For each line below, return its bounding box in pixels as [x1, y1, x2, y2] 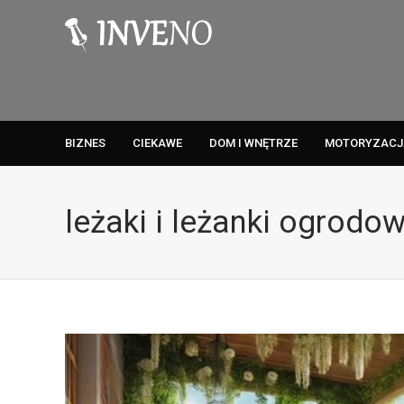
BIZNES [65, 136, 106, 150]
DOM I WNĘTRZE [209, 136, 298, 150]
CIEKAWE [133, 136, 182, 150]
